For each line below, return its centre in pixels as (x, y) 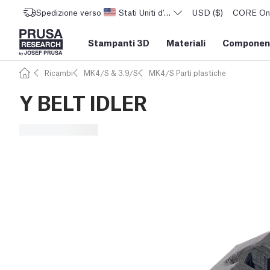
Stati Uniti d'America (156, 12)
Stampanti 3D (119, 42)
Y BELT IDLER (83, 102)
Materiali (186, 42)
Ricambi (59, 73)
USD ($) (208, 12)
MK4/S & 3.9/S (111, 73)
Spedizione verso (68, 12)
